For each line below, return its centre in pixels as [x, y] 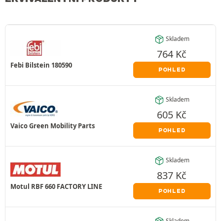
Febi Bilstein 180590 [41, 65]
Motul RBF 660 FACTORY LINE [56, 186]
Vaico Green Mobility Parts [53, 126]
